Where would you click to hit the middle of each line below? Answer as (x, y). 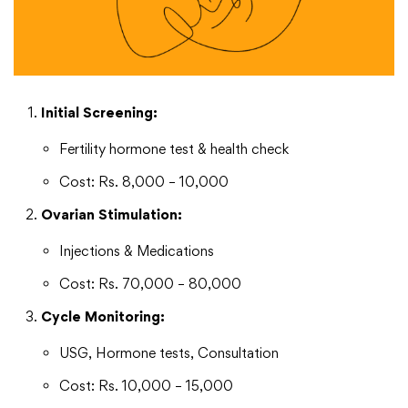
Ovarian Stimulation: (112, 215)
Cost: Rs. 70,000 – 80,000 (150, 284)
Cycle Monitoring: (103, 317)
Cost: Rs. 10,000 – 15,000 (146, 386)
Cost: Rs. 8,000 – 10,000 (144, 182)
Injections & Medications (137, 251)
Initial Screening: (99, 113)
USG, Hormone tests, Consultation (169, 353)
